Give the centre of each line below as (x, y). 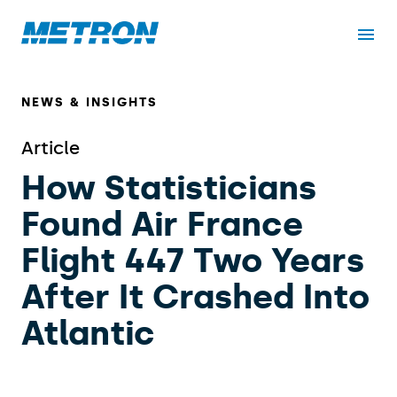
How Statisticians (169, 188)
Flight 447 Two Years (193, 261)
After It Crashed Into (195, 297)
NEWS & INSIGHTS (90, 103)
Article (51, 148)
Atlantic (88, 334)
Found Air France (162, 225)
